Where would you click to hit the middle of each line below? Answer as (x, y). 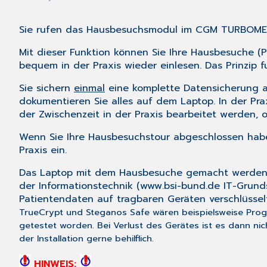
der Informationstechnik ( (80, 186)
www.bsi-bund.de (180, 186)
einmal (89, 89)
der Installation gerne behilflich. (86, 239)
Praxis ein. (43, 150)
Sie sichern (46, 89)
